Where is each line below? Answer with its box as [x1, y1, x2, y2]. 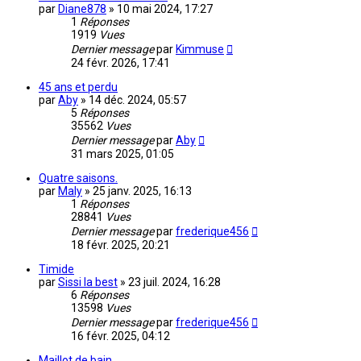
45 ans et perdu [39, 81, 118, 94]
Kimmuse [176, 43, 224, 56]
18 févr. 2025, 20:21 [71, 239, 170, 252]
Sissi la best [58, 276, 118, 289]
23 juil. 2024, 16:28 [128, 276, 221, 289]
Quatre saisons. [39, 172, 118, 185]
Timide [39, 263, 74, 276]
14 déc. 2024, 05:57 [89, 93, 186, 107]
